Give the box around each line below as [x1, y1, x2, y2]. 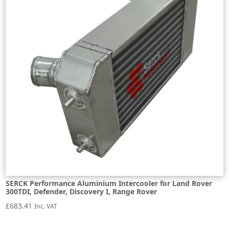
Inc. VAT [34, 201, 58, 211]
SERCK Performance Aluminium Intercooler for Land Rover [6, 178, 213, 188]
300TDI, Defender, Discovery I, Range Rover [6, 186, 157, 196]
